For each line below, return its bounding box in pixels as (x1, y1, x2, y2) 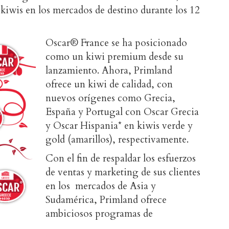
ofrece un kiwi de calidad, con (45, 78, 173, 91)
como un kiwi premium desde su (45, 50, 184, 63)
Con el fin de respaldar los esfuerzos (45, 152, 196, 165)
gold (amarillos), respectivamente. (45, 133, 189, 146)
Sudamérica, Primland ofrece (45, 193, 167, 207)
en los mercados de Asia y (45, 179, 156, 193)
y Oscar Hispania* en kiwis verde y (45, 119, 193, 132)
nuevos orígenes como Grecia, (45, 91, 175, 105)
